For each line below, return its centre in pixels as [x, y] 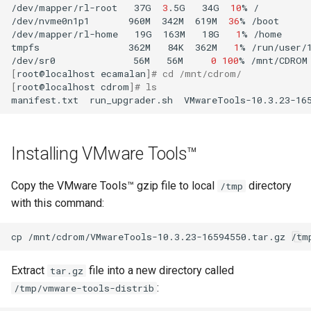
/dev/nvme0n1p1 [50, 20]
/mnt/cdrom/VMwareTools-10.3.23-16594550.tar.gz [157, 236]
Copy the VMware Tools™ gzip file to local [114, 186]
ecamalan [123, 73]
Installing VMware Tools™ [104, 154]
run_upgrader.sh [131, 100]
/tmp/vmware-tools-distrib [84, 288]
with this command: [58, 203]
